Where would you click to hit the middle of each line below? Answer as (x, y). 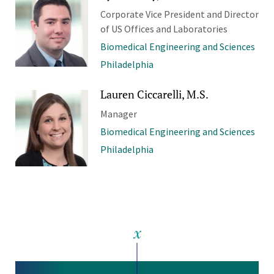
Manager (118, 113)
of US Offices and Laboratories (164, 28)
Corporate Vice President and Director (179, 14)
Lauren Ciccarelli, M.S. (154, 94)
